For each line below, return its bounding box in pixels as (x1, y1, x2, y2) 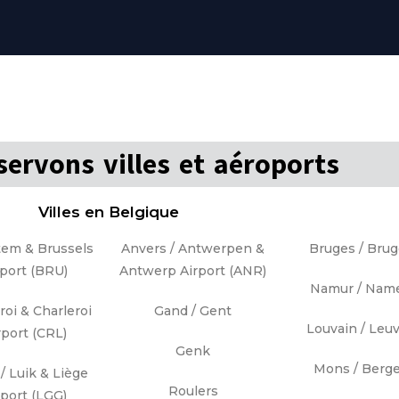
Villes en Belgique (38, 203, 179, 222)
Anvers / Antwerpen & (121, 240, 265, 257)
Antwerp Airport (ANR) (119, 263, 266, 280)
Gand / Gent (154, 303, 232, 320)
